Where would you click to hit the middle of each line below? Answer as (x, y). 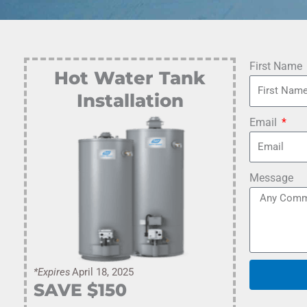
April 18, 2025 (103, 272)
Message (272, 178)
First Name (278, 66)
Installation (130, 101)
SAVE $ (66, 290)
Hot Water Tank (130, 78)
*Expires (52, 272)
